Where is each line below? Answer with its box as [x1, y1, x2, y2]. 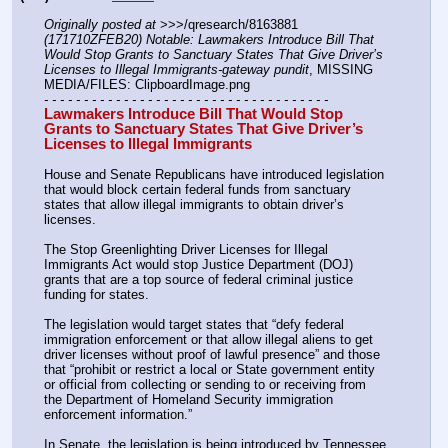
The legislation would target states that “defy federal [44, 317, 344, 333]
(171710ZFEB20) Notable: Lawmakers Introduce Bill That [44, 31, 374, 47]
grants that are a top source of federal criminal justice [44, 272, 353, 288]
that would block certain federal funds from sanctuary [44, 181, 351, 197]
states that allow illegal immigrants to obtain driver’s [44, 196, 344, 212]
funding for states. [44, 287, 149, 303]
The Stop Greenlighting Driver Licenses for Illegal [44, 242, 328, 258]
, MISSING [309, 61, 373, 77]
